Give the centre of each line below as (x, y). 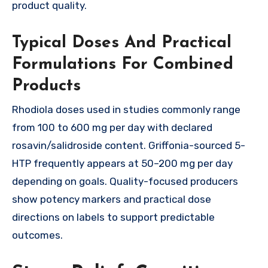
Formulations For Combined (123, 64)
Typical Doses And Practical (122, 43)
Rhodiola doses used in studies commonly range (126, 110)
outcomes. (37, 235)
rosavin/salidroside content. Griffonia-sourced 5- (129, 146)
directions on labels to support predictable (113, 217)
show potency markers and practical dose (112, 200)
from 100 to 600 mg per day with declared (112, 128)
